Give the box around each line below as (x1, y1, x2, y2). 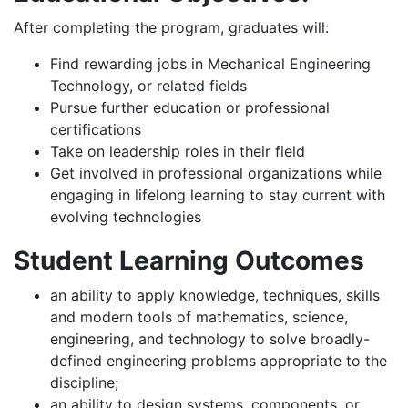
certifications (50, 120, 141, 138)
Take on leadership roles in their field (50, 142, 305, 160)
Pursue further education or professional (50, 98, 330, 117)
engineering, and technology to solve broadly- (50, 330, 370, 348)
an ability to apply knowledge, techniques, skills (50, 286, 380, 304)
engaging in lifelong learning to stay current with (50, 186, 385, 204)
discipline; (50, 373, 118, 392)
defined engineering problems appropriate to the (50, 352, 387, 370)
